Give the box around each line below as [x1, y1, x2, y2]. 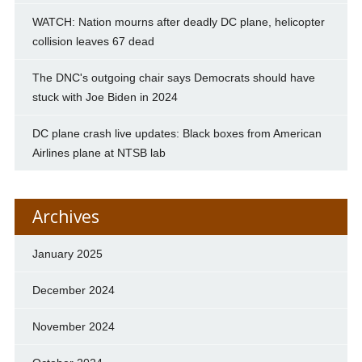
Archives [32, 204, 99, 228]
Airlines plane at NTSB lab [32, 145, 166, 159]
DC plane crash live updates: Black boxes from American [32, 126, 322, 140]
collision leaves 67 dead [32, 34, 154, 48]
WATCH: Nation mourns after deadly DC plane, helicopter [32, 15, 325, 28]
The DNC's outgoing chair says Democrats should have [32, 70, 315, 84]
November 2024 [32, 319, 115, 333]
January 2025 [32, 246, 103, 260]
